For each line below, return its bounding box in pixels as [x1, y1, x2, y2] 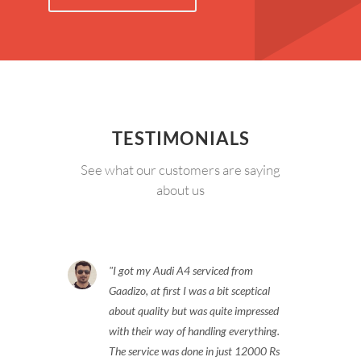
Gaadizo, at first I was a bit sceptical [109, 283, 270, 297]
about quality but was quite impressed [109, 303, 279, 317]
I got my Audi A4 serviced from [113, 263, 253, 277]
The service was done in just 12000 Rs [109, 343, 280, 358]
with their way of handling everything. [109, 323, 280, 338]
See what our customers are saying [81, 160, 280, 178]
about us [156, 180, 205, 198]
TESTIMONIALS [111, 127, 250, 149]
